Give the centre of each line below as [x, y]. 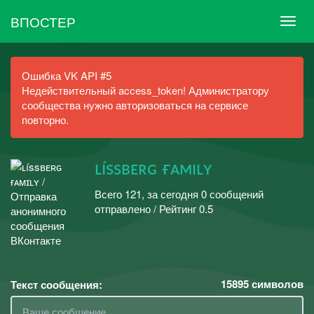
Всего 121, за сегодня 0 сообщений [179, 193]
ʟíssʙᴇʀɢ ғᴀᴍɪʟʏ [153, 169]
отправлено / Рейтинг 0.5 [154, 208]
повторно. [45, 120]
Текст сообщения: [56, 285]
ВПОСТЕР [43, 21]
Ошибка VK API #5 [67, 75]
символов [276, 284]
